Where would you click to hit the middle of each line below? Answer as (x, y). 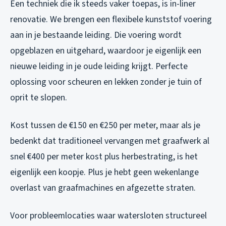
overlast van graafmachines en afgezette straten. (103, 188)
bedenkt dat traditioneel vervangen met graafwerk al (110, 141)
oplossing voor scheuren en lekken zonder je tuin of (106, 82)
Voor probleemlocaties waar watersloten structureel (108, 216)
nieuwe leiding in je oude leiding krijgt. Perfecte (99, 67)
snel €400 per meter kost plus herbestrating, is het (104, 157)
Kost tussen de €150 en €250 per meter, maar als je (105, 126)
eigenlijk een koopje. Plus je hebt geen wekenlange (104, 173)
